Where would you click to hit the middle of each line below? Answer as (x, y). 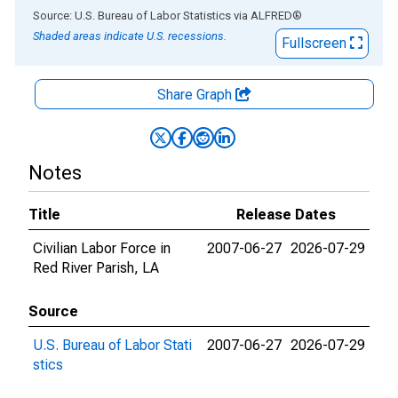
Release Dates (286, 215)
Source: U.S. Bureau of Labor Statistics (132, 16)
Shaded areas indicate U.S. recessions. (130, 36)
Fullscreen (316, 43)
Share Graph (196, 95)
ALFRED (271, 16)
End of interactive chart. (88, 15)
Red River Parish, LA (96, 268)
